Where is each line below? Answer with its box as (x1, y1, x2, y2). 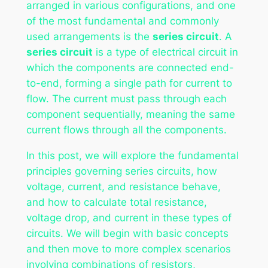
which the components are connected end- (26, 61, 234, 74)
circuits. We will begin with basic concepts (26, 227, 229, 239)
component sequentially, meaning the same (26, 108, 235, 120)
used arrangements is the (26, 30, 153, 42)
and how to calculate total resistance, (26, 196, 207, 208)
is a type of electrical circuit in (92, 45, 238, 58)
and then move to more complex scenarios (26, 242, 231, 255)
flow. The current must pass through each (26, 92, 227, 105)
